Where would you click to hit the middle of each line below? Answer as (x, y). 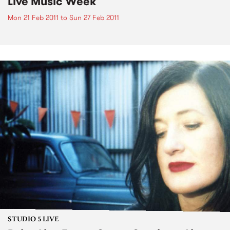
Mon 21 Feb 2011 (33, 17)
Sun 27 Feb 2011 (94, 17)
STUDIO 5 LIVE (33, 220)
